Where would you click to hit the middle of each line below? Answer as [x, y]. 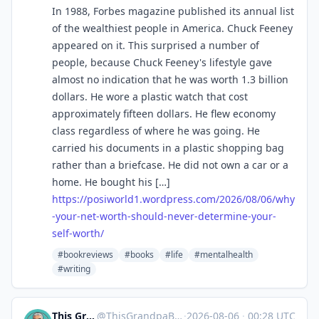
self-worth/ [78, 233]
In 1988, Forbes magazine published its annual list [173, 11]
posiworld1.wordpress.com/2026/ [166, 199]
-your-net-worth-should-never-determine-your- [164, 216]
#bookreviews [85, 255]
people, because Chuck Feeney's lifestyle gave [162, 62]
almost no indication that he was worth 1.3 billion [170, 79]
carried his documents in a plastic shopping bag [168, 148]
